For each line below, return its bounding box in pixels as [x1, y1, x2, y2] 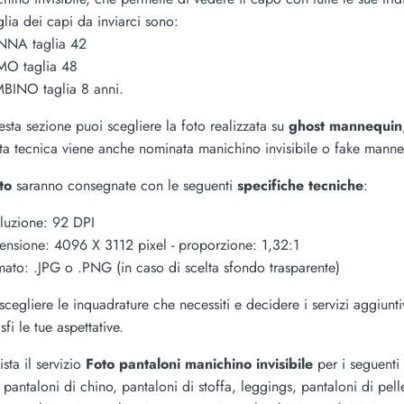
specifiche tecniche [237, 175, 363, 197]
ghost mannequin [289, 115, 402, 137]
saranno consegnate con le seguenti [16, 175, 237, 197]
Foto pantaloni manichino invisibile [86, 353, 313, 375]
